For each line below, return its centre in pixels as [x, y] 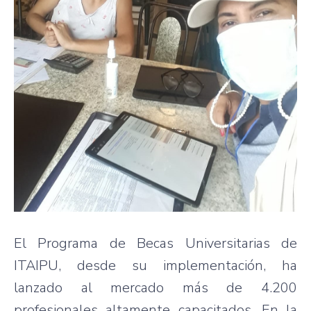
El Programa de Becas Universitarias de [155, 243]
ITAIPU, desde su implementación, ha [155, 265]
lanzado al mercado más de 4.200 [155, 287]
